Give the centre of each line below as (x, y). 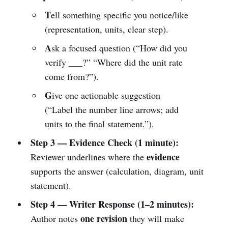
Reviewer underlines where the (88, 156)
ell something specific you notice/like (120, 15)
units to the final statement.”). (100, 123)
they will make (155, 218)
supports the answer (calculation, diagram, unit (117, 171)
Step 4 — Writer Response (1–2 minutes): (112, 204)
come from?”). (72, 76)
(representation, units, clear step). (107, 29)
